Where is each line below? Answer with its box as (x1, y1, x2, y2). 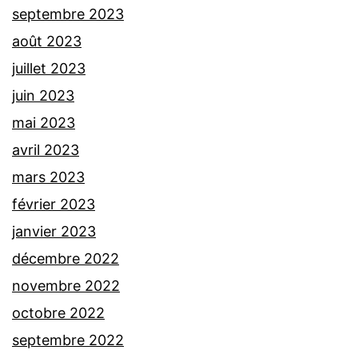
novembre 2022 (12, 277, 120, 295)
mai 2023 (12, 114, 75, 132)
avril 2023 (12, 141, 79, 159)
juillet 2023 (12, 60, 86, 78)
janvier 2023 (12, 223, 96, 241)
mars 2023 (12, 169, 85, 186)
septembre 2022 (12, 332, 124, 349)
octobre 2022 (12, 304, 105, 322)
